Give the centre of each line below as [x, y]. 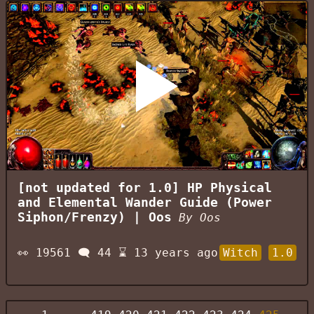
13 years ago [176, 253]
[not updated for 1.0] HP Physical [145, 188]
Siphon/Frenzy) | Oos [95, 218]
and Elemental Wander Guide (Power [145, 203]
